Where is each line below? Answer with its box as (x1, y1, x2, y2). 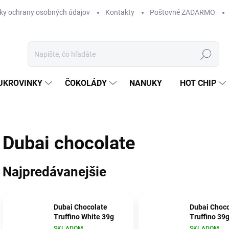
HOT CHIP (180, 78, 216, 88)
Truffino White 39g (54, 213, 114, 221)
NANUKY (129, 78, 162, 88)
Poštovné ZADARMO (150, 8, 215, 16)
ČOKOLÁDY (65, 78, 107, 88)
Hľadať (195, 50, 217, 59)
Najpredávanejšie (3, 164, 106, 179)
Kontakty (105, 8, 134, 16)
